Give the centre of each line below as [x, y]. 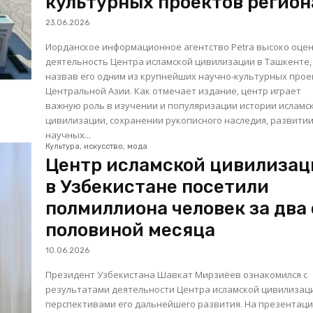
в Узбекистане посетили [158, 187]
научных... [68, 135]
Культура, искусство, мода [97, 147]
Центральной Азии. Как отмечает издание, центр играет [90, 91]
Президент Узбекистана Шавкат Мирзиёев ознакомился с [177, 275]
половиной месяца [131, 231]
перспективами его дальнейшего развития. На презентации [145, 304]
